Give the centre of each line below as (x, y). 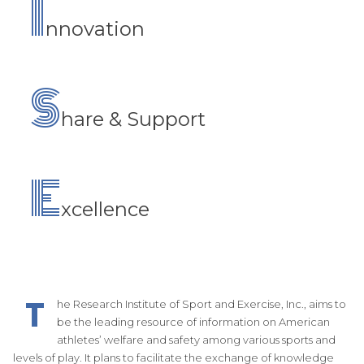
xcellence (105, 209)
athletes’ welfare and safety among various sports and (196, 339)
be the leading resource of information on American (193, 321)
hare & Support (133, 119)
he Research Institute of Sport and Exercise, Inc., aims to (201, 303)
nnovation (95, 28)
